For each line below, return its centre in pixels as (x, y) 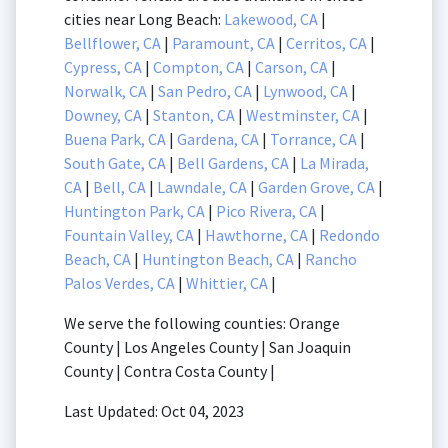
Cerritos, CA (326, 42)
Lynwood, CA (305, 90)
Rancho (331, 258)
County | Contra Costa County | (169, 370)
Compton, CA (198, 66)
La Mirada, (334, 162)
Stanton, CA (194, 114)
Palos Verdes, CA (119, 282)
